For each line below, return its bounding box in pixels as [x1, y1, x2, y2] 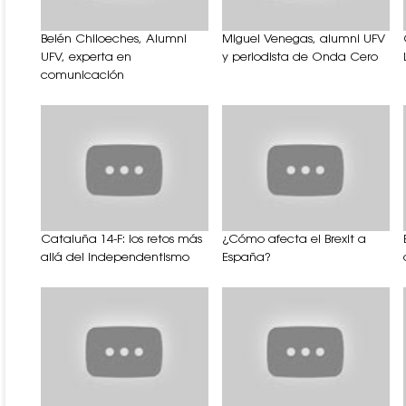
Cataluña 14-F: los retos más [41, 233, 202, 246]
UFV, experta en [41, 51, 131, 63]
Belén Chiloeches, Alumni [41, 33, 187, 45]
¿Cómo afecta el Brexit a [222, 233, 366, 246]
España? [222, 251, 271, 264]
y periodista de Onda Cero [222, 51, 378, 63]
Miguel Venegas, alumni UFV [222, 33, 385, 45]
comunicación [41, 69, 124, 82]
